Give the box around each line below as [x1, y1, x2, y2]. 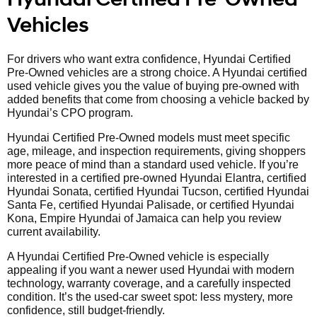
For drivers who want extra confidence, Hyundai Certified [7, 53, 291, 66]
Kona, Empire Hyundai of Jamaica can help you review [7, 212, 282, 225]
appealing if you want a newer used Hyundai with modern [7, 264, 294, 277]
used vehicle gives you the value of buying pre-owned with [7, 80, 299, 93]
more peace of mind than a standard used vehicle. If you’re [7, 158, 299, 171]
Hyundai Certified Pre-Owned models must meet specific [7, 132, 290, 144]
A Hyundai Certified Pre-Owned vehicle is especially [7, 250, 269, 263]
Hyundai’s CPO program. [7, 107, 133, 120]
